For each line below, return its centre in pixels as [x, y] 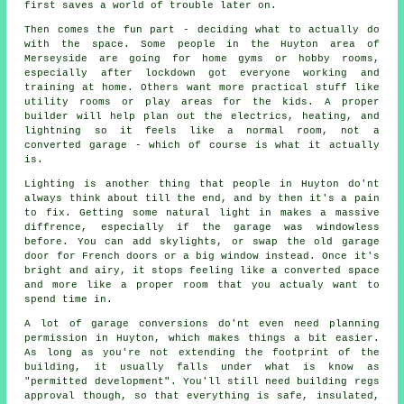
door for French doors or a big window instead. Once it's [202, 256]
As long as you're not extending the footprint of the [202, 353]
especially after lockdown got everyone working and [202, 73]
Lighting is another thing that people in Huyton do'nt [202, 184]
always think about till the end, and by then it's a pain [202, 198]
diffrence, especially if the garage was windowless [202, 227]
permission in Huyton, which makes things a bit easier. [202, 338]
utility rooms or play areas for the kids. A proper [202, 102]
